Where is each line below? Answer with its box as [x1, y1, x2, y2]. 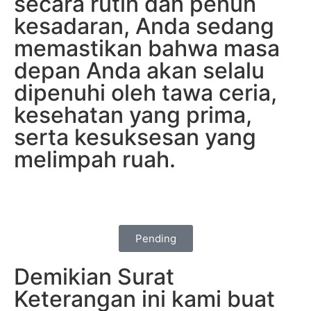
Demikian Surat [14, 262, 174, 290]
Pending [135, 231, 176, 245]
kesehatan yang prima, [14, 101, 252, 128]
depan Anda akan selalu [14, 56, 264, 84]
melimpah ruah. [14, 145, 176, 173]
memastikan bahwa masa [14, 34, 280, 62]
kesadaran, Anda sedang [14, 12, 274, 40]
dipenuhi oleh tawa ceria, [14, 78, 277, 106]
